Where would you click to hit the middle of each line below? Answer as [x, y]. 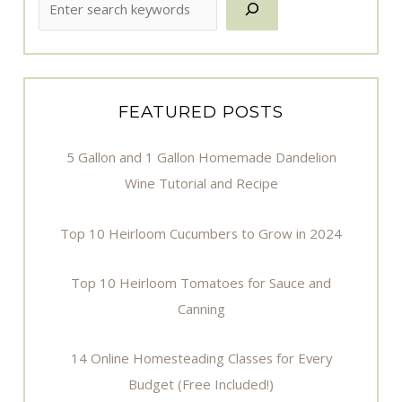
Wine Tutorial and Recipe [201, 184]
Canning [201, 308]
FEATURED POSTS [201, 112]
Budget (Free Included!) [201, 384]
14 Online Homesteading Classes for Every [201, 358]
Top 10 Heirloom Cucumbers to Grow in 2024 [201, 233]
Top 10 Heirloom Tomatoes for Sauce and [201, 282]
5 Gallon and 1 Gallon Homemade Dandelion [201, 157]
